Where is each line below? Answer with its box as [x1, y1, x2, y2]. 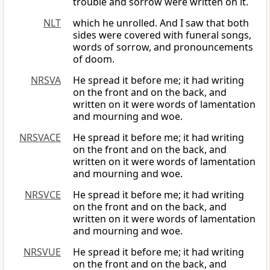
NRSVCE [25, 188, 61, 202]
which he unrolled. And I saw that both [73, 16, 249, 30]
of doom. [73, 52, 115, 66]
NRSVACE [19, 131, 61, 145]
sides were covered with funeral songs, [73, 28, 251, 42]
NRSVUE [24, 245, 61, 259]
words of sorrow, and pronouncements [73, 40, 253, 54]
